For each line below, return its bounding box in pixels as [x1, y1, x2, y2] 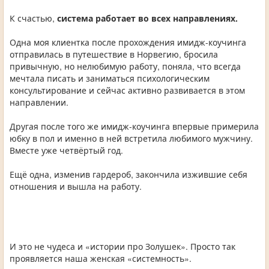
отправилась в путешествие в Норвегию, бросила [10, 48, 218, 61]
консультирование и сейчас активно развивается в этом [10, 84, 245, 97]
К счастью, [10, 12, 57, 25]
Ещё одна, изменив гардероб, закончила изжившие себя [10, 168, 247, 181]
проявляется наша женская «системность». [10, 252, 192, 265]
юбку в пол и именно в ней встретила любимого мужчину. [10, 132, 253, 145]
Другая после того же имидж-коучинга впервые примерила [10, 120, 259, 133]
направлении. [10, 96, 68, 109]
